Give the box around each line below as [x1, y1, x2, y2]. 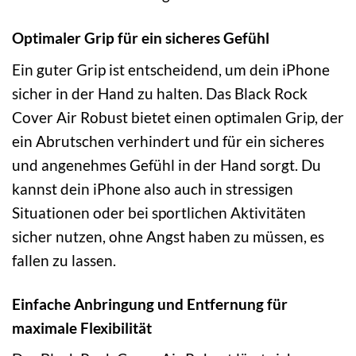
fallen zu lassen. [12, 250, 116, 269]
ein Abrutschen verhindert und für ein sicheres [12, 131, 324, 150]
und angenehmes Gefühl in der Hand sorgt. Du [12, 155, 321, 174]
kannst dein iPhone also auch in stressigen [12, 179, 293, 198]
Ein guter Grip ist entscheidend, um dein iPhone [12, 60, 330, 79]
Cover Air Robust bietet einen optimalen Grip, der [12, 107, 344, 126]
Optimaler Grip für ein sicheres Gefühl [12, 29, 269, 48]
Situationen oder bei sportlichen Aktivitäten [12, 203, 306, 222]
